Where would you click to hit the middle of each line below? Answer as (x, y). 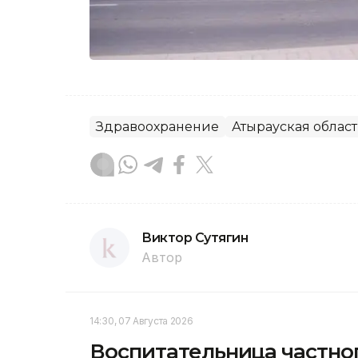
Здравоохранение (157, 127)
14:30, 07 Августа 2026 (141, 321)
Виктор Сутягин (195, 238)
